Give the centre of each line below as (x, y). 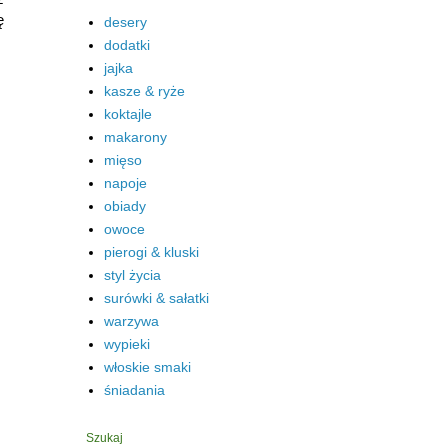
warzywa (131, 320)
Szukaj (104, 438)
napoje (125, 182)
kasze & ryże (144, 90)
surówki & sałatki (156, 297)
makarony (135, 136)
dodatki (126, 44)
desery (125, 21)
